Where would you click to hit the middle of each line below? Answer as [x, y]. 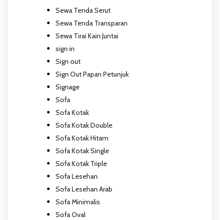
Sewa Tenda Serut [83, 10]
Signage [68, 87]
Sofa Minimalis [78, 202]
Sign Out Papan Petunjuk [92, 74]
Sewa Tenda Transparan [92, 23]
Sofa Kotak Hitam [82, 138]
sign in [65, 48]
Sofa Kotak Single [82, 151]
